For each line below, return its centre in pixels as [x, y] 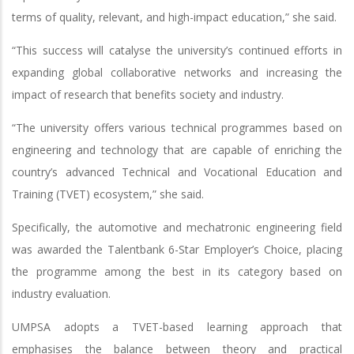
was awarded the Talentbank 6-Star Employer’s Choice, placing [177, 249]
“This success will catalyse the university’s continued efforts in [177, 50]
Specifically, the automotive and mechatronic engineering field [177, 227]
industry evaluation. [61, 293]
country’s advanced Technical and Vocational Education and [177, 171]
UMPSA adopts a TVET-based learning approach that [177, 326]
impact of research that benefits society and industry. [148, 94]
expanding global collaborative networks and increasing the [177, 72]
